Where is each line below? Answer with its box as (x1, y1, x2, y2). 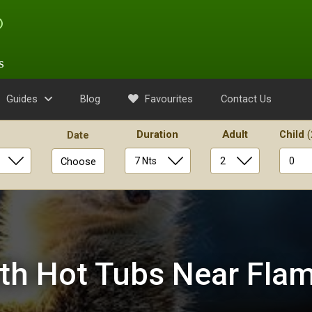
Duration (136, 128, 179, 141)
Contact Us (221, 93, 272, 105)
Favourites (142, 93, 193, 105)
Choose (60, 155, 96, 168)
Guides (6, 93, 38, 105)
